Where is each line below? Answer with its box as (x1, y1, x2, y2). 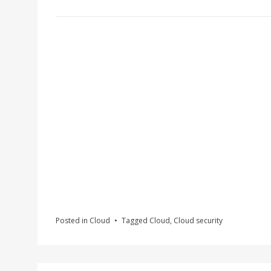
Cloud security (174, 215, 223, 226)
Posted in (56, 215, 90, 226)
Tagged (122, 215, 149, 226)
